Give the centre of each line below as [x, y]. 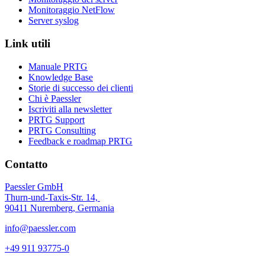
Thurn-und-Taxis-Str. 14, [52, 198]
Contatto [26, 164]
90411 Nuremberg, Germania [59, 208]
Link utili [28, 44]
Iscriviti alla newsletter [70, 109]
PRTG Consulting [62, 130]
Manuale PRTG [58, 66]
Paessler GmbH [34, 187]
